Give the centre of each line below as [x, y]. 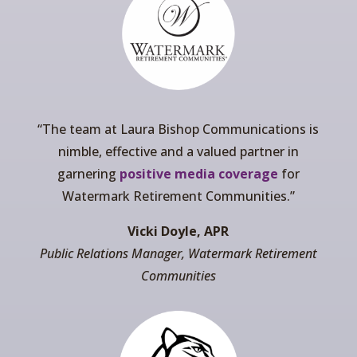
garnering [88, 174]
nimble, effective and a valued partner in [178, 152]
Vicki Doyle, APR [178, 231]
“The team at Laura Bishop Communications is [178, 129]
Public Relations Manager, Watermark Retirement [178, 254]
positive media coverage [198, 174]
